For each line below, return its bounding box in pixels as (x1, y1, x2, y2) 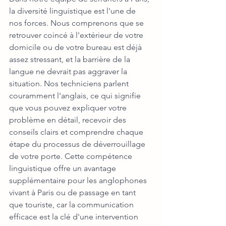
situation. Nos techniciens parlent (9, 79, 131, 89)
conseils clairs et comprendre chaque (9, 127, 145, 137)
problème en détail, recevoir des (9, 115, 128, 125)
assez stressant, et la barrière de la (9, 54, 132, 65)
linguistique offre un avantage (9, 163, 118, 174)
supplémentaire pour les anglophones (9, 176, 149, 186)
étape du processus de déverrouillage (9, 139, 147, 149)
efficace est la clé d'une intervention (9, 212, 140, 222)
